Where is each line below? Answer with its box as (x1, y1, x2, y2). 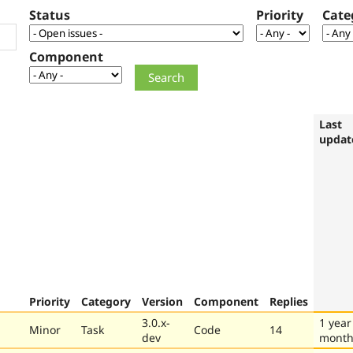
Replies (269, 293, 308, 309)
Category (81, 293, 131, 309)
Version (142, 293, 183, 309)
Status (29, 6, 70, 24)
